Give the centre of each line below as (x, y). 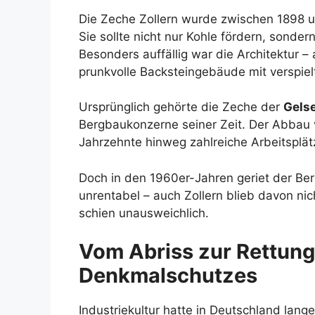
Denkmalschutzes (168, 276)
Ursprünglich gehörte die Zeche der (181, 107)
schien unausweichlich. (144, 213)
